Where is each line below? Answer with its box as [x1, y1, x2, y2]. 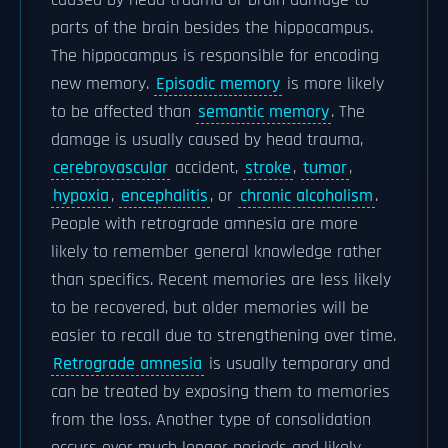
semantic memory [198, 101, 329, 123]
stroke [245, 157, 291, 179]
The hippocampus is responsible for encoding [51, 45, 379, 67]
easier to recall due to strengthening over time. [51, 325, 396, 347]
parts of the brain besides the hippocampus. [51, 17, 373, 39]
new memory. [51, 73, 154, 95]
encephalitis [121, 185, 208, 207]
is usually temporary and [204, 353, 390, 375]
